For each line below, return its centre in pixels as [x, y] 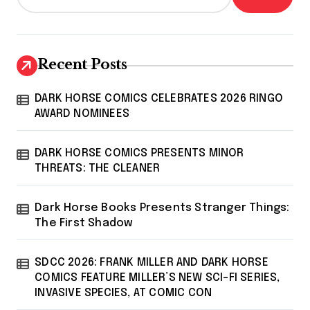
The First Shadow [84, 223]
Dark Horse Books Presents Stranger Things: [162, 208]
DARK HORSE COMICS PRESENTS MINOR [139, 153]
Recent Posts [82, 64]
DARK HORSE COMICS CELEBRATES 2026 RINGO [159, 98]
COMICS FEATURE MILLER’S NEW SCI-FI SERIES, [157, 277]
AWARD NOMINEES [82, 113]
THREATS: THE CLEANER [98, 168]
